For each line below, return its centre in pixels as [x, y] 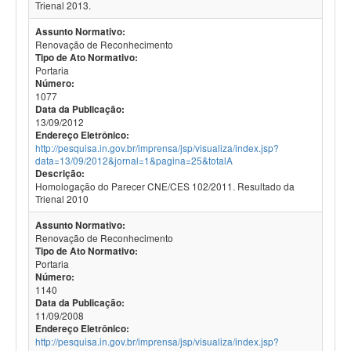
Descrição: [60, 174]
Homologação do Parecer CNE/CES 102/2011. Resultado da [165, 186]
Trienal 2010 [62, 199]
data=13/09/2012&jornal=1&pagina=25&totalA [134, 160]
